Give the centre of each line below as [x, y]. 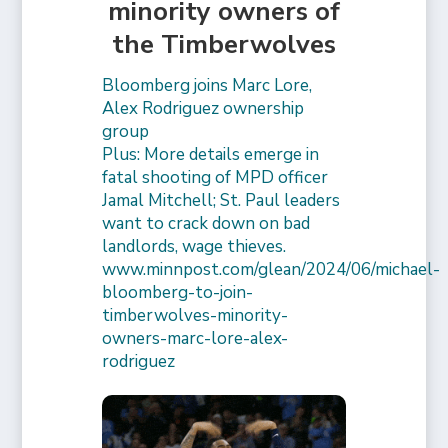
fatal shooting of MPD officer [215, 177]
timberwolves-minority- [195, 315]
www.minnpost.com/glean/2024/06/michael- [271, 269]
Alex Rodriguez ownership [203, 108]
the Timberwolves [224, 44]
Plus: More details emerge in [211, 154]
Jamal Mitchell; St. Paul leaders [221, 200]
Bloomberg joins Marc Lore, [207, 85]
